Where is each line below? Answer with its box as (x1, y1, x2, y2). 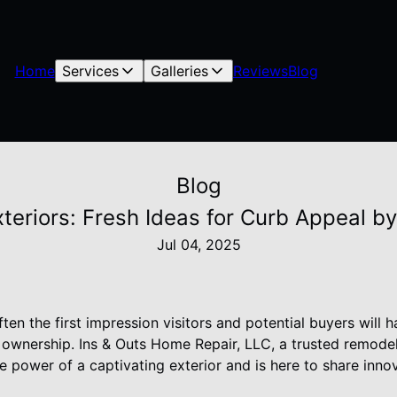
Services (61, 62, 119, 80)
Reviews (232, 62, 288, 80)
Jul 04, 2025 (156, 236, 241, 253)
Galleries (150, 62, 208, 80)
